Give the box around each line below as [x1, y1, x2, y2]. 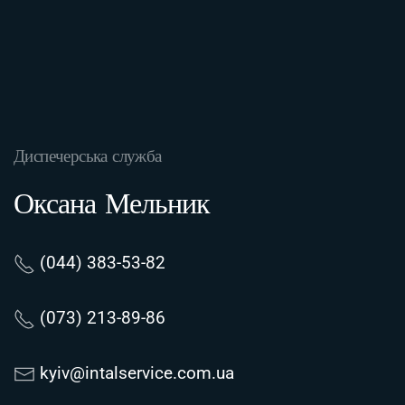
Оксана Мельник [14, 186, 210, 221]
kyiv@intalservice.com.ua [40, 363, 234, 384]
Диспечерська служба [14, 146, 162, 166]
